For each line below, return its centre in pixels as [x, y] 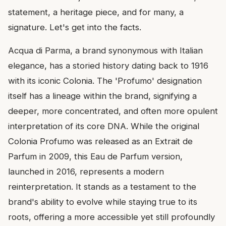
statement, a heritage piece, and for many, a [96, 12]
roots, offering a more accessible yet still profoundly [111, 217]
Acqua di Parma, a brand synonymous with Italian [105, 51]
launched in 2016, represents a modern [86, 172]
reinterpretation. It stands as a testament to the [102, 187]
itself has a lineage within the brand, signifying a [102, 96]
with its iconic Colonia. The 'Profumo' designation [105, 81]
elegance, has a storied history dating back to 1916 [108, 66]
